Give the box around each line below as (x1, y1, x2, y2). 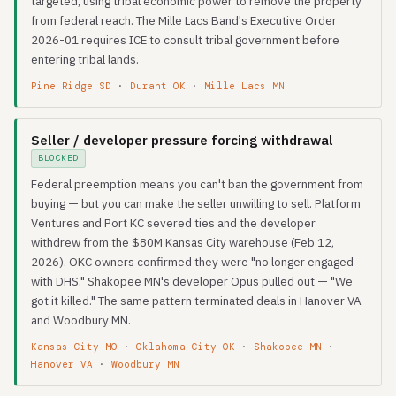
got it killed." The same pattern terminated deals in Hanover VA (31, 293, 362, 308)
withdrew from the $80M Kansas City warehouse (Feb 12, (31, 234, 334, 250)
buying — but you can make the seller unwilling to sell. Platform (31, 195, 361, 211)
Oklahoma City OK (136, 340, 235, 353)
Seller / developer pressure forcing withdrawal (31, 132, 333, 148)
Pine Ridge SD (31, 80, 111, 92)
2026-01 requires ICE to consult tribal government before (31, 32, 339, 48)
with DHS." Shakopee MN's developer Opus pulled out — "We (31, 273, 353, 289)
